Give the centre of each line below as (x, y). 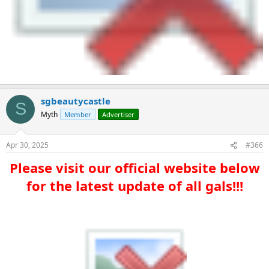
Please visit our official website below (134, 168)
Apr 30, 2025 (27, 145)
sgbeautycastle (76, 101)
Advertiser (118, 114)
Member (78, 114)
